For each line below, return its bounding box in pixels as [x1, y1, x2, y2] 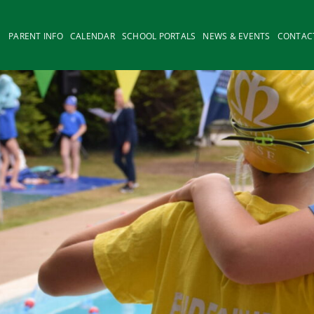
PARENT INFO [8, 30, 63, 42]
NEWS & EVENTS [203, 30, 271, 42]
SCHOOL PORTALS [121, 30, 196, 42]
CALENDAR [69, 30, 115, 42]
